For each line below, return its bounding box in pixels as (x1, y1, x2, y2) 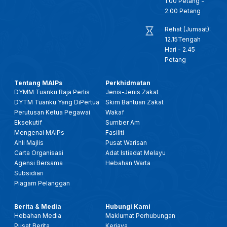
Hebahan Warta (105, 159, 151, 167)
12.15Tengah (165, 35, 201, 43)
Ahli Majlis (14, 139, 44, 146)
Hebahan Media (14, 212, 61, 219)
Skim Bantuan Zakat (105, 98, 164, 106)
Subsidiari (14, 169, 44, 177)
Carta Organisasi (14, 149, 63, 157)
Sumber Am (105, 119, 140, 126)
